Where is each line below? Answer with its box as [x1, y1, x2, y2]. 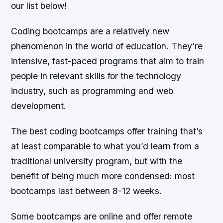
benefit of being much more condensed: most [11, 170, 195, 181]
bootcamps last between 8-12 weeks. [11, 185, 162, 196]
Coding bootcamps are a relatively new [11, 25, 170, 36]
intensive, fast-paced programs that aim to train [11, 55, 205, 66]
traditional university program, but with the [11, 155, 183, 166]
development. [11, 100, 67, 111]
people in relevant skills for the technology [11, 70, 182, 81]
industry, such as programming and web [11, 85, 174, 96]
